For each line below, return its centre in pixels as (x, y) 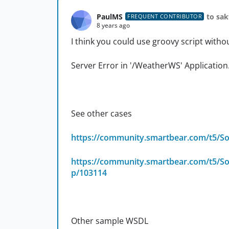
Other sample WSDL (110, 221)
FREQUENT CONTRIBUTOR (165, 16)
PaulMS (110, 16)
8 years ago (113, 25)
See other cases (101, 114)
